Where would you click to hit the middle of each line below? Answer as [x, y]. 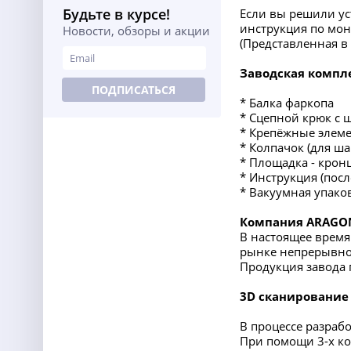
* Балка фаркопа [287, 103]
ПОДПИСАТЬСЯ [134, 90]
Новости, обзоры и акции [136, 31]
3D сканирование [294, 296]
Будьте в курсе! [116, 14]
